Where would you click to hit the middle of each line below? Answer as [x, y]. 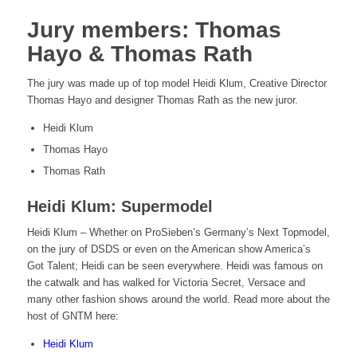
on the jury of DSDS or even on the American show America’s [169, 249]
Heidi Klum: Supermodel [120, 207]
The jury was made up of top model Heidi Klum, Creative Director [177, 84]
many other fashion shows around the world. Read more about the [178, 300]
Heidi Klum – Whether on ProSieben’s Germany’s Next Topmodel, [178, 233]
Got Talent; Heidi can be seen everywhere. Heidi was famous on [175, 266]
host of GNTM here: [73, 316]
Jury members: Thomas [154, 30]
